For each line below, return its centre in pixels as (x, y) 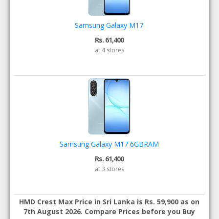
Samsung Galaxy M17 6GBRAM (109, 144)
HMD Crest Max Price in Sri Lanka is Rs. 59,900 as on (109, 202)
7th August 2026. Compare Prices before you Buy (109, 211)
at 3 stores (110, 169)
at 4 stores (110, 50)
